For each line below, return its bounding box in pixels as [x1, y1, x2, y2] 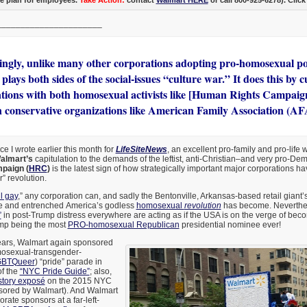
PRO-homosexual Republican [67, 220, 180, 230]
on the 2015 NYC [45, 276, 112, 286]
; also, [89, 267, 112, 277]
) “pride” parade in [34, 257, 102, 267]
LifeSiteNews [115, 145, 167, 155]
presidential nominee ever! [179, 220, 281, 230]
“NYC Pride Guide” [19, 267, 90, 277]
